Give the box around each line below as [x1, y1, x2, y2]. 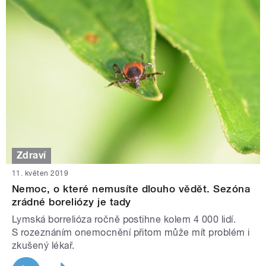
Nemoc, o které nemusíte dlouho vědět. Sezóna [12, 182, 251, 195]
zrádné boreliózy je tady [12, 195, 131, 208]
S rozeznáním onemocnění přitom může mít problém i [12, 226, 250, 238]
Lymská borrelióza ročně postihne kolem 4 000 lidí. [12, 213, 236, 225]
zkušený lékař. [12, 239, 75, 251]
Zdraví [17, 150, 46, 161]
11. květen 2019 [12, 169, 69, 178]
